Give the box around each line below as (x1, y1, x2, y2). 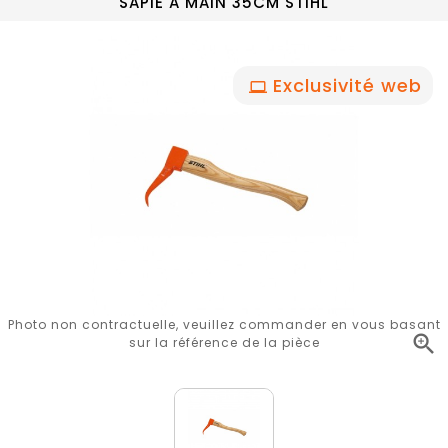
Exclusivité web (273, 73, 422, 98)
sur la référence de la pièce (128, 334, 320, 351)
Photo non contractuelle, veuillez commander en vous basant (7, 316, 441, 333)
